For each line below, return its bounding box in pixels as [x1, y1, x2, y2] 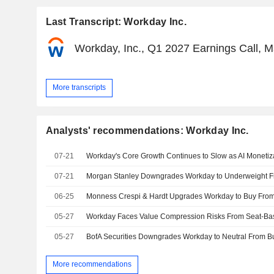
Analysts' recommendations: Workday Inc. [45, 125, 249, 136]
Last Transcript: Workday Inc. [45, 16, 187, 27]
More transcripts [52, 83, 106, 92]
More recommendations [52, 260, 131, 269]
